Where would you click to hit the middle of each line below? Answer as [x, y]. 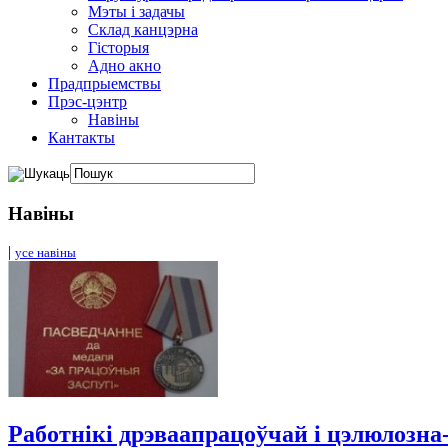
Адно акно [124, 65]
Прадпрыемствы [104, 83]
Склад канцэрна [143, 29]
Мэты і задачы [136, 11]
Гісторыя [118, 47]
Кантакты [81, 137]
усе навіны [45, 253]
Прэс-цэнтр [87, 101]
